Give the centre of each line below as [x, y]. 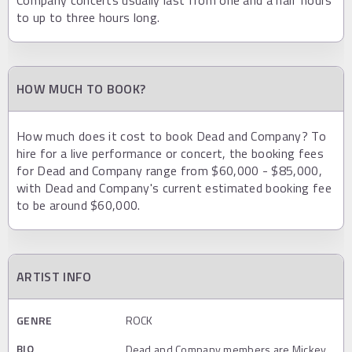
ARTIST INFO [54, 276]
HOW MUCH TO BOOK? [81, 88]
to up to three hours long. [88, 17]
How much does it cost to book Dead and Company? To [172, 136]
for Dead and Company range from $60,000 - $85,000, [170, 170]
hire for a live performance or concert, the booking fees [170, 153]
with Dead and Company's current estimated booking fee [174, 187]
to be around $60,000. [79, 205]
